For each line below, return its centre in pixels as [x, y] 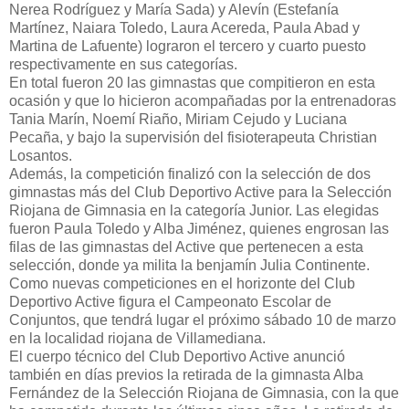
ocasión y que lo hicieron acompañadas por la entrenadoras [203, 101]
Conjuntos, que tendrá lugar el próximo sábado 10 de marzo [203, 320]
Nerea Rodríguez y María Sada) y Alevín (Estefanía [174, 10]
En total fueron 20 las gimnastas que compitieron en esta [192, 83]
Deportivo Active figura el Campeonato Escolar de [170, 302]
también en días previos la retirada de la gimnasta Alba [186, 375]
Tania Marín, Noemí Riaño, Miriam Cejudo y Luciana [178, 120]
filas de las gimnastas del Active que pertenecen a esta [186, 247]
